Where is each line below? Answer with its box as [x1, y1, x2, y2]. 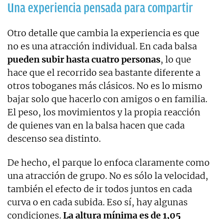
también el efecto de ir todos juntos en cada [7, 183, 192, 195]
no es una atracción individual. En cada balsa [7, 40, 197, 52]
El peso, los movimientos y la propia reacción [7, 106, 200, 118]
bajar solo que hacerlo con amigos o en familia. [7, 93, 207, 105]
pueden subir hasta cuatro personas [7, 53, 160, 65]
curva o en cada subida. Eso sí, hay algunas [7, 196, 188, 208]
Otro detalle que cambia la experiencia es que [7, 27, 199, 39]
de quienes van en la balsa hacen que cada [7, 119, 185, 131]
